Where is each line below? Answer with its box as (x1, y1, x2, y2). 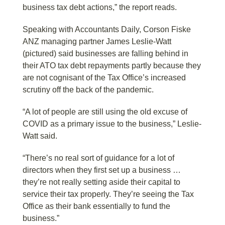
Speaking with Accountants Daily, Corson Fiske (23, 25, 191, 34)
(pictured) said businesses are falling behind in (23, 49, 188, 58)
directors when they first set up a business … (23, 166, 181, 175)
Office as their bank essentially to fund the (23, 202, 170, 211)
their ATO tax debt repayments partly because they (23, 61, 201, 70)
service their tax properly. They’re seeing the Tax (23, 190, 194, 199)
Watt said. (23, 132, 57, 141)
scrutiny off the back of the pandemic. (23, 85, 154, 94)
